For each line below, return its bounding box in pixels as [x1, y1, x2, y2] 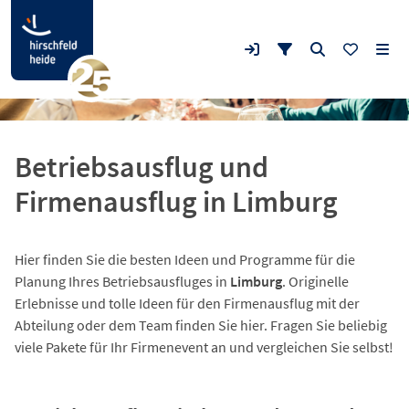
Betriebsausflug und [15, 149, 268, 185]
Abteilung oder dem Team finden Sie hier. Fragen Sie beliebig [15, 316, 387, 334]
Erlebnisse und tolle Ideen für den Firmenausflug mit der [15, 294, 360, 312]
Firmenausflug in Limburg [15, 184, 338, 220]
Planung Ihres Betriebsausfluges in [15, 272, 230, 290]
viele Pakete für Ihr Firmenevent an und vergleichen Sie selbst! [15, 338, 393, 356]
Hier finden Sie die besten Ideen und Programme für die [15, 250, 355, 268]
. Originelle [282, 272, 349, 290]
